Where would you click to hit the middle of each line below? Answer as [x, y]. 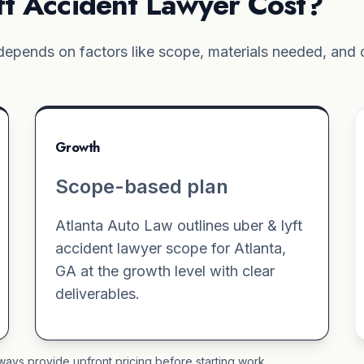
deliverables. [97, 293]
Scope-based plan [141, 186]
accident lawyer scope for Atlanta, [170, 248]
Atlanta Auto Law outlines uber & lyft [178, 225]
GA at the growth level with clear [165, 271]
